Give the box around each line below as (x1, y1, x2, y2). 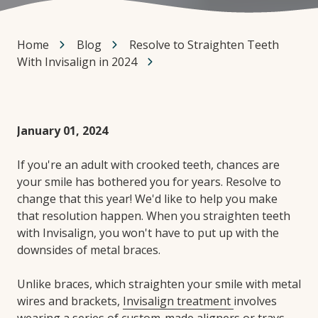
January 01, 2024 (17, 122, 108, 138)
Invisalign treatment (123, 292, 234, 309)
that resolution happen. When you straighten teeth (17, 207, 290, 224)
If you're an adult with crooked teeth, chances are (17, 156, 280, 172)
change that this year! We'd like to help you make (17, 190, 278, 207)
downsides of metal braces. (17, 241, 160, 258)
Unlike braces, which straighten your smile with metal (17, 275, 301, 292)
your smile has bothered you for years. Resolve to (17, 173, 281, 190)
